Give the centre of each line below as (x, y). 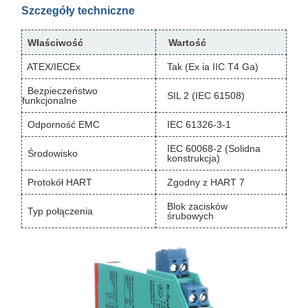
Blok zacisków (197, 207)
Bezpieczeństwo (60, 91)
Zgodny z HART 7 (206, 183)
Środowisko (50, 154)
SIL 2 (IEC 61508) (206, 96)
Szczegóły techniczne (78, 11)
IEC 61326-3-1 (199, 125)
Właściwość (55, 43)
